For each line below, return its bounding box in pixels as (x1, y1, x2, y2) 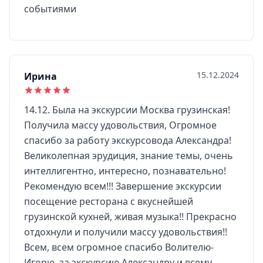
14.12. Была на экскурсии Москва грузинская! (24, 103, 230, 116)
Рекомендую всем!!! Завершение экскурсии (24, 180, 221, 193)
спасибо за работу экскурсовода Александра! (24, 134, 231, 147)
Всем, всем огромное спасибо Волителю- (24, 241, 214, 254)
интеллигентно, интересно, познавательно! (24, 164, 226, 177)
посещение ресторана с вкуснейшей (24, 195, 193, 208)
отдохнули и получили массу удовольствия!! (24, 225, 227, 238)
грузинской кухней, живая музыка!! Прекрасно (24, 210, 237, 223)
